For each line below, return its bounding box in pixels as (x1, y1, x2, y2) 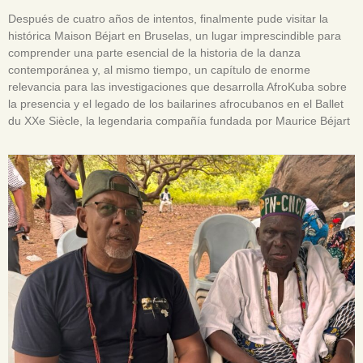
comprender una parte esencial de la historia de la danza (8, 46, 301, 60)
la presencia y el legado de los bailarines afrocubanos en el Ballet (8, 97, 344, 111)
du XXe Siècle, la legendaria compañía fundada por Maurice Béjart (8, 114, 350, 128)
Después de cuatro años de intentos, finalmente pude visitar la (8, 12, 328, 26)
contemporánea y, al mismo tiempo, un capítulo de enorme (8, 63, 310, 77)
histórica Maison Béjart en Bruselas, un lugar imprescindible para (8, 29, 341, 43)
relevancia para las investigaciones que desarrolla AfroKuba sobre (8, 80, 347, 94)
